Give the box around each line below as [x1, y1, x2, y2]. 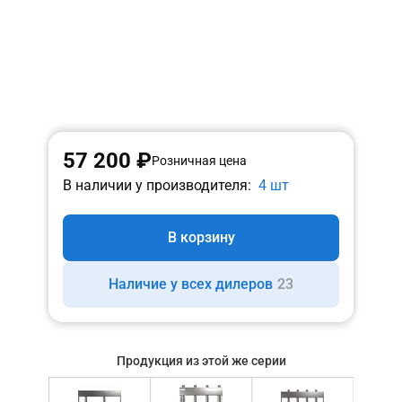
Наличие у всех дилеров [109, 275, 273, 293]
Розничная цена [152, 153, 247, 168]
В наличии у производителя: [63, 177, 251, 194]
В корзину [167, 229, 235, 246]
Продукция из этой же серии [116, 354, 286, 368]
